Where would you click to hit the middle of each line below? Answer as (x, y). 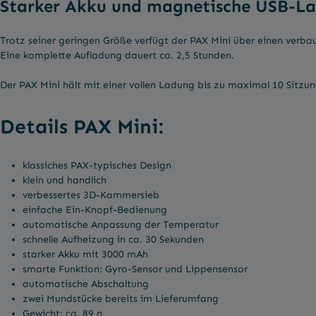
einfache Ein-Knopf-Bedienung (95, 209)
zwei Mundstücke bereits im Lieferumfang (121, 298)
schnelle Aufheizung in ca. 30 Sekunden (113, 239)
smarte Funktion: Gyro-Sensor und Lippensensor (135, 269)
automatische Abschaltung (87, 284)
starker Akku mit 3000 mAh (85, 254)
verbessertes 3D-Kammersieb (91, 195)
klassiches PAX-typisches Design (97, 165)
